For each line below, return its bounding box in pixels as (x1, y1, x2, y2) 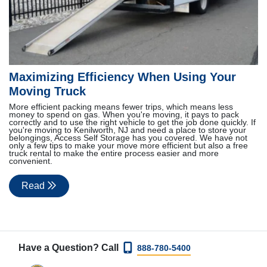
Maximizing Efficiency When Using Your (9, 70, 236, 84)
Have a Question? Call (18, 243, 123, 253)
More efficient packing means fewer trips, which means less (9, 103, 233, 112)
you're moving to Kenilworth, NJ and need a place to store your (9, 126, 246, 135)
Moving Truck (9, 85, 86, 98)
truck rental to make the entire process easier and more (9, 149, 219, 159)
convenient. (9, 157, 52, 166)
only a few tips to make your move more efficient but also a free (9, 141, 248, 151)
